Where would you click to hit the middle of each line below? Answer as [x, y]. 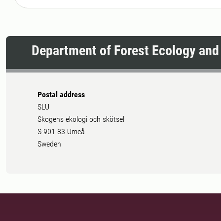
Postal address [61, 94]
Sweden [49, 144]
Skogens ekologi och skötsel [81, 119]
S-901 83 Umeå [61, 131]
